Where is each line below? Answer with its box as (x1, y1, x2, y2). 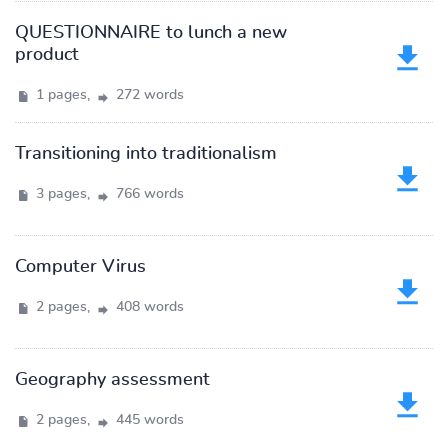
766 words (112, 187, 184, 201)
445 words (112, 413, 184, 427)
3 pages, (32, 187, 94, 201)
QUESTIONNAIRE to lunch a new (15, 24, 287, 42)
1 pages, (32, 88, 94, 102)
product (15, 46, 79, 64)
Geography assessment (15, 371, 210, 389)
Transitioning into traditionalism (15, 145, 277, 163)
